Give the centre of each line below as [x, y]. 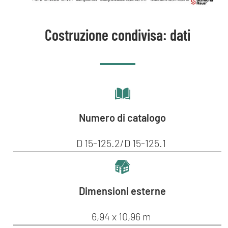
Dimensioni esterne [123, 191]
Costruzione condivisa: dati [117, 35]
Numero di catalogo [123, 117]
